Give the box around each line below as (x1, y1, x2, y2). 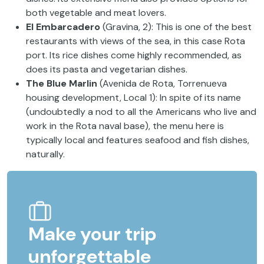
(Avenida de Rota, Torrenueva (97, 77, 227, 90)
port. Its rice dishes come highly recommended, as (26, 48, 242, 61)
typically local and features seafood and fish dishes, (26, 133, 249, 146)
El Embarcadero (26, 20, 103, 33)
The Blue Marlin (26, 77, 97, 90)
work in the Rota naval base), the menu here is (26, 119, 224, 132)
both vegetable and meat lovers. (26, 6, 166, 19)
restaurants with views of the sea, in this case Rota (26, 34, 245, 47)
